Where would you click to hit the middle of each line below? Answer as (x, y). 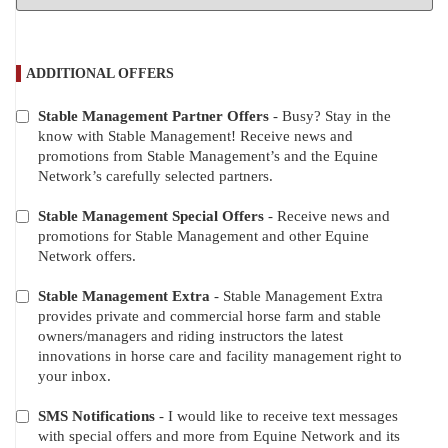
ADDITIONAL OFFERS (100, 74)
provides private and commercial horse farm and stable (209, 316)
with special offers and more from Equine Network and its (219, 436)
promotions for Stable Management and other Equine (203, 236)
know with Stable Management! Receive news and (195, 136)
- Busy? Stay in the (330, 116)
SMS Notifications (96, 416)
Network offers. (87, 256)
